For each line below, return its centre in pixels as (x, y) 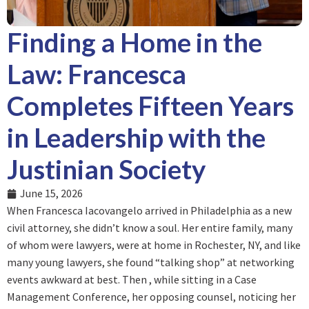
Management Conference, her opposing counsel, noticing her (151, 297)
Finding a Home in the (134, 42)
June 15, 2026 (51, 193)
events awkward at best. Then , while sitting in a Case (132, 280)
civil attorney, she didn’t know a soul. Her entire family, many (150, 228)
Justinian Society (106, 169)
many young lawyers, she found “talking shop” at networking (151, 262)
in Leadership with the (136, 138)
